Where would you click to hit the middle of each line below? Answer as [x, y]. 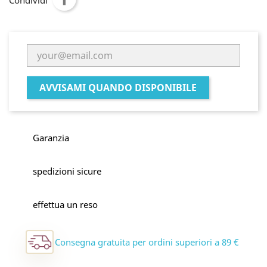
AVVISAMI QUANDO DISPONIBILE [118, 88]
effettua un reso [65, 204]
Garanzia [51, 138]
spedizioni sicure [67, 171]
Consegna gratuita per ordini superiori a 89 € [147, 242]
